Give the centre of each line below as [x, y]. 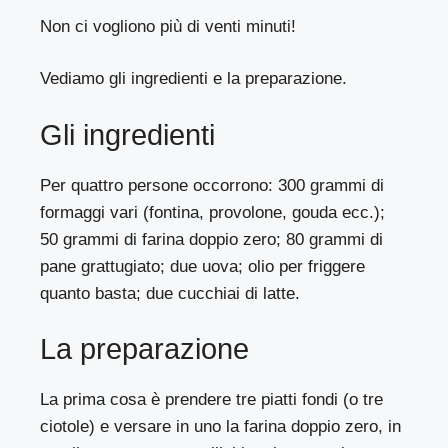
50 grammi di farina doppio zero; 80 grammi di [212, 239]
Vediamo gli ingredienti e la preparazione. [194, 79]
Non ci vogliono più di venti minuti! [168, 26]
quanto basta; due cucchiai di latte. [170, 293]
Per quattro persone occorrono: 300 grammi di [212, 185]
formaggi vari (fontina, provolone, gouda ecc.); [213, 212]
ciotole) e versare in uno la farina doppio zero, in [221, 427]
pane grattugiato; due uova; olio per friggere [203, 266]
